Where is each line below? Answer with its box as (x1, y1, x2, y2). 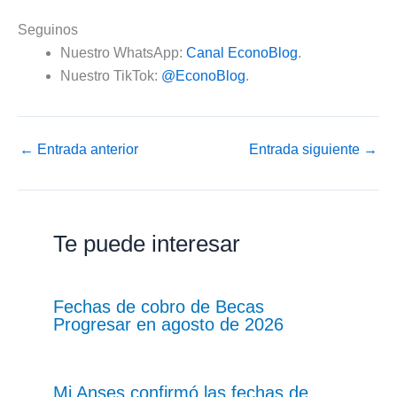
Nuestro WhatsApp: (60, 44, 186, 60)
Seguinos (18, 21, 78, 37)
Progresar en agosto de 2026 (53, 314, 284, 334)
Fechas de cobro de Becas (53, 296, 264, 316)
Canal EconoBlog (186, 44, 298, 60)
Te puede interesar (53, 230, 240, 257)
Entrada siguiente (249, 141, 363, 157)
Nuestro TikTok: (60, 67, 161, 83)
